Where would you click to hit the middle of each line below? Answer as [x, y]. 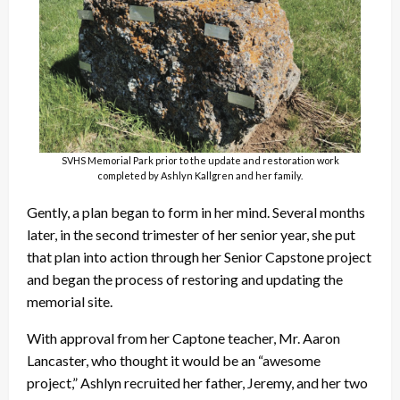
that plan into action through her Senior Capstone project [199, 257]
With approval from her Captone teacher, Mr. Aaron [183, 338]
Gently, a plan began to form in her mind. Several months [196, 212]
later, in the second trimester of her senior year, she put [191, 235]
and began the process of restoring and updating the [185, 279]
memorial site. [70, 302]
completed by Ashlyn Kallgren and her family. [200, 176]
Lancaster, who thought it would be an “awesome [174, 361]
